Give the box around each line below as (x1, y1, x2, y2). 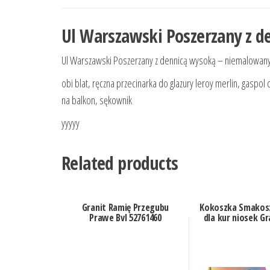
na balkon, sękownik (61, 93, 132, 108)
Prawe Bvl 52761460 (89, 211, 162, 225)
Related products (61, 151, 178, 176)
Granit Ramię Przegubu (81, 201, 169, 215)
